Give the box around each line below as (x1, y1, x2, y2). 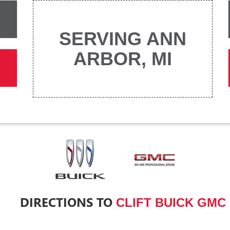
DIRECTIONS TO (20, 194, 116, 210)
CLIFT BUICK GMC (116, 196, 226, 210)
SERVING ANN (59, 28, 186, 50)
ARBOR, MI (73, 48, 172, 70)
